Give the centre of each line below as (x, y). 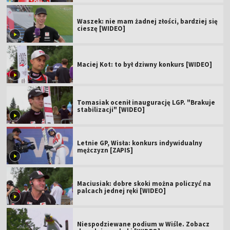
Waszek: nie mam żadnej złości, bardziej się (148, 21)
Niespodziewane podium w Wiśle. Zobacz (143, 224)
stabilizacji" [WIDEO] (111, 109)
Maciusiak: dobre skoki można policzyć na (144, 183)
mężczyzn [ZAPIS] (105, 150)
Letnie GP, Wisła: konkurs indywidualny (140, 143)
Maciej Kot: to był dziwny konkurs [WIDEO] (145, 64)
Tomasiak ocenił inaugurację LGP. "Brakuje (146, 102)
